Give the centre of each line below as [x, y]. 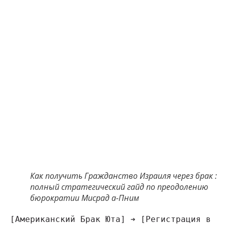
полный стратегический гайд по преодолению [119, 187]
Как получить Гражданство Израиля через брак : [124, 176]
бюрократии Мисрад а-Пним [85, 198]
